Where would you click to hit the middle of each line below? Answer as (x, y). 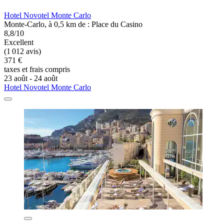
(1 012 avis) (22, 51)
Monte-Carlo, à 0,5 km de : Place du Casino (73, 24)
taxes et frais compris (37, 69)
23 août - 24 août (31, 78)
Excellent (19, 42)
